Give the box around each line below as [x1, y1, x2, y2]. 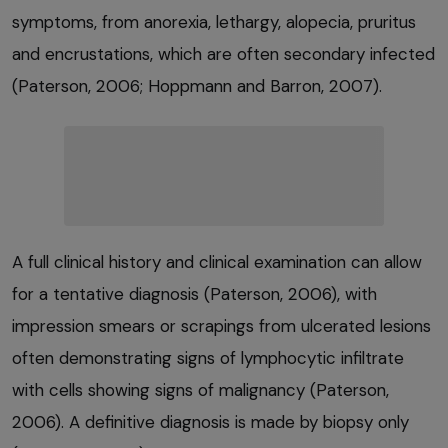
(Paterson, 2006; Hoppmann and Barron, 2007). [12, 75, 382, 98]
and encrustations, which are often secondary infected [12, 43, 435, 66]
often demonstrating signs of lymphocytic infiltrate [12, 347, 404, 370]
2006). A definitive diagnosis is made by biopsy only [12, 411, 409, 434]
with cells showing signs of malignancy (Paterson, [12, 379, 389, 402]
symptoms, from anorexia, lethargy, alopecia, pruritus [12, 11, 416, 34]
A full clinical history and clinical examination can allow [12, 251, 422, 274]
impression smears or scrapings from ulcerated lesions [12, 315, 431, 338]
